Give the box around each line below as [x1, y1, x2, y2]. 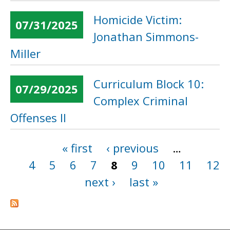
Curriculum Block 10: [93, 76, 204, 91]
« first [62, 140, 92, 156]
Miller [10, 46, 41, 61]
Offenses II [10, 110, 66, 125]
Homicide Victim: [93, 12, 182, 27]
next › [85, 174, 116, 189]
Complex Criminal [93, 93, 188, 108]
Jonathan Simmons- [93, 29, 199, 44]
